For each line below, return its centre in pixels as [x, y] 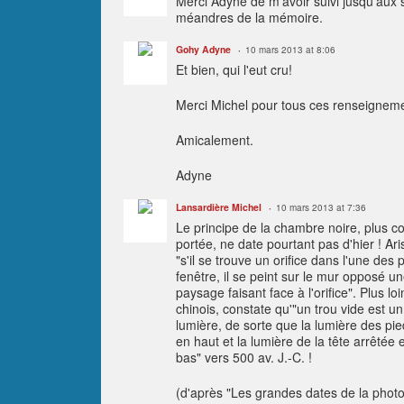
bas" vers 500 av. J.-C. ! [244, 357]
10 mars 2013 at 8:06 [290, 49]
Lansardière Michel [219, 207]
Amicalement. [215, 139]
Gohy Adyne [203, 49]
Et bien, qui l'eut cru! [234, 69]
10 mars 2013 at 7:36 [321, 207]
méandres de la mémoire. [249, 17]
